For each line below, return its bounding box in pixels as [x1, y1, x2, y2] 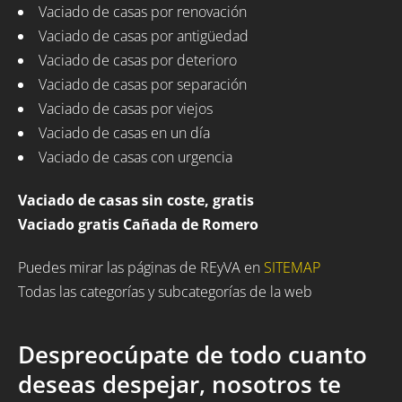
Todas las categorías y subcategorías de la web [18, 282, 312, 302]
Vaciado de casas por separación [39, 74, 247, 94]
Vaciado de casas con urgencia [39, 146, 232, 167]
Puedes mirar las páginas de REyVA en [18, 258, 264, 278]
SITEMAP [264, 258, 320, 278]
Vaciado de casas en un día [39, 122, 210, 143]
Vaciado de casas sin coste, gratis [18, 189, 254, 210]
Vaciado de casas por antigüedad [39, 25, 249, 46]
